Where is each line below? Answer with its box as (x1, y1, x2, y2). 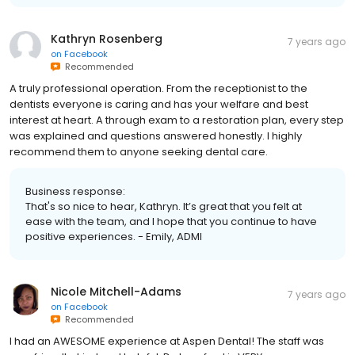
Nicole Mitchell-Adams (51, 283, 181, 300)
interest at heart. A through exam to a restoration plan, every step (10, 112, 344, 128)
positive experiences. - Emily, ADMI (25, 228, 202, 244)
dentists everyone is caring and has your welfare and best (10, 96, 308, 112)
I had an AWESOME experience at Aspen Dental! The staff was (10, 333, 324, 349)
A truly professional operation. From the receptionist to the (10, 80, 307, 96)
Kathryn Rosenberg (51, 30, 162, 47)
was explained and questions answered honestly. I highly (10, 128, 302, 143)
